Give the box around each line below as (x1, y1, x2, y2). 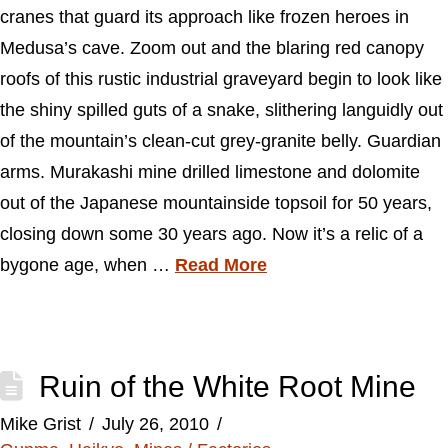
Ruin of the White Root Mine (38, 370, 416, 403)
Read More (175, 255, 267, 275)
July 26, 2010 (101, 414, 209, 434)
